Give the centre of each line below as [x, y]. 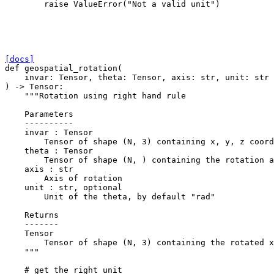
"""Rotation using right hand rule [105, 95]
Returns [32, 215]
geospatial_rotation [71, 68]
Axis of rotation [64, 178]
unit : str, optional [64, 187]
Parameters [39, 114]
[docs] [20, 59]
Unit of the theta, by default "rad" [110, 196]
